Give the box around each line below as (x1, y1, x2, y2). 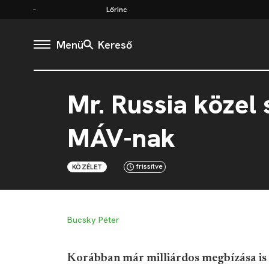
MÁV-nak (67, 121, 175, 155)
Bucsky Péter (67, 214, 119, 225)
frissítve (136, 162, 163, 171)
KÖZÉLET (72, 163, 103, 171)
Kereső (98, 37, 132, 52)
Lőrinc (106, 4, 127, 14)
